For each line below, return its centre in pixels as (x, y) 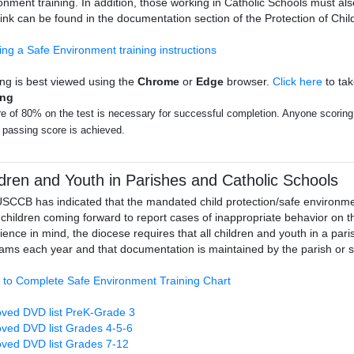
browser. (248, 81)
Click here (298, 81)
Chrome (158, 81)
